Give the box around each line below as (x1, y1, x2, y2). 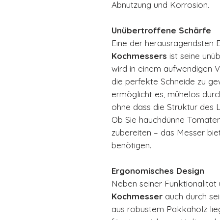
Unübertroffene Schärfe (111, 25, 211, 35)
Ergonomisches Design (111, 165, 204, 176)
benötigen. (111, 139, 151, 150)
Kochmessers (111, 50, 167, 61)
